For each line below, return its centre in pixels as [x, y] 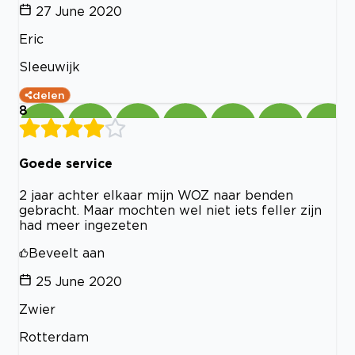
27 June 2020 [79, 11]
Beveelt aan [67, 253]
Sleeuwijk [50, 66]
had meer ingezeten [83, 225]
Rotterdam [54, 337]
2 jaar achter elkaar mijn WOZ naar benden [156, 195]
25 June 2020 [79, 282]
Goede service [66, 163]
